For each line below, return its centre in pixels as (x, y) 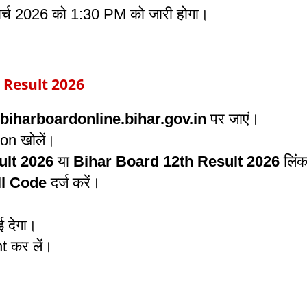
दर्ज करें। (74, 183)
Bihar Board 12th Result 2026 (176, 162)
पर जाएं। (233, 119)
